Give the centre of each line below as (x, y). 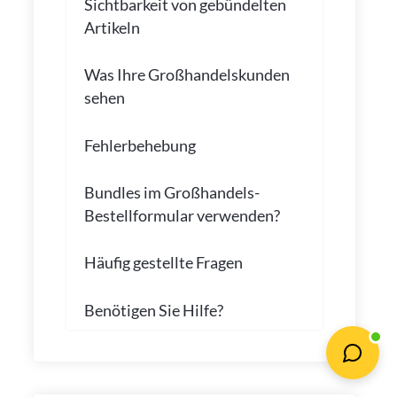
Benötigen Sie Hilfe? (153, 310)
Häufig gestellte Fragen (163, 263)
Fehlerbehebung (140, 145)
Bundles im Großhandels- (171, 192)
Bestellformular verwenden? (182, 215)
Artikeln (112, 27)
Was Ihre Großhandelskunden (187, 75)
